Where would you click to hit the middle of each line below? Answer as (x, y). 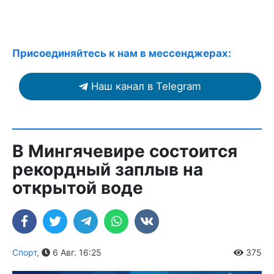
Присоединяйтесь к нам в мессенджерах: (122, 54)
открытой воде (78, 188)
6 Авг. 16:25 (76, 253)
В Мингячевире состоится (125, 151)
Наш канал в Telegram (146, 87)
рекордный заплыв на (108, 170)
